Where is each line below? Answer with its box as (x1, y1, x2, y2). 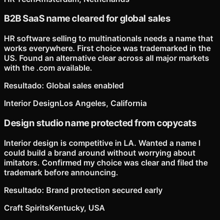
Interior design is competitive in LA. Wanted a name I (4, 137, 200, 148)
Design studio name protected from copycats (4, 117, 197, 129)
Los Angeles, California (59, 98, 147, 109)
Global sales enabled (46, 81, 124, 91)
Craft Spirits (4, 202, 49, 213)
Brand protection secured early (46, 185, 163, 195)
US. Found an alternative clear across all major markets (4, 53, 209, 63)
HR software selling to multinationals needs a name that (4, 33, 213, 44)
